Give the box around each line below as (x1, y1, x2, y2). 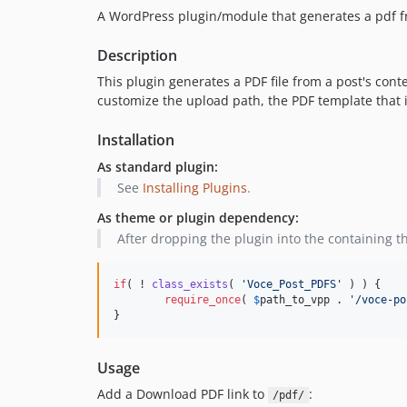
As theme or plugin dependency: (97, 209, 299, 226)
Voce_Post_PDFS (247, 278, 336, 291)
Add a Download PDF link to (97, 385, 268, 402)
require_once (164, 293, 241, 306)
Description (97, 45, 177, 65)
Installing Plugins (142, 179, 247, 196)
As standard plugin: (97, 158, 218, 175)
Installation (97, 130, 174, 150)
